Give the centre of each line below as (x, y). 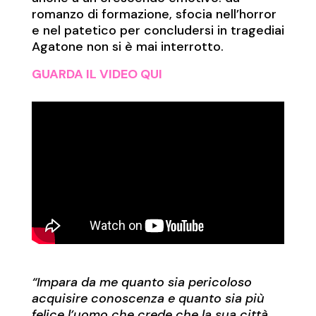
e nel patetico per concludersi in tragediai (158, 30)
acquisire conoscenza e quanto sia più (148, 299)
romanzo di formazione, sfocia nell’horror (154, 14)
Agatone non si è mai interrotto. (127, 46)
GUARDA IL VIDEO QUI (97, 74)
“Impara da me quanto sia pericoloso (141, 282)
